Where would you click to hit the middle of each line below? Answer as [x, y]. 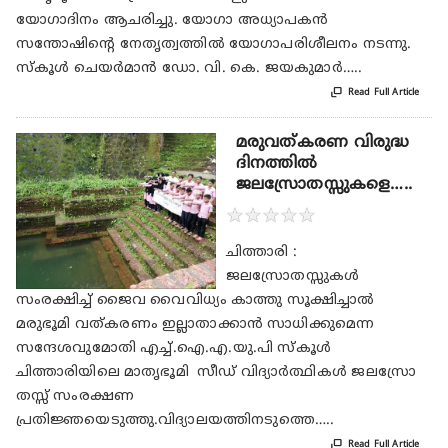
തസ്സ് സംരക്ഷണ [75, 397]
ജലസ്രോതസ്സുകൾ [292, 277]
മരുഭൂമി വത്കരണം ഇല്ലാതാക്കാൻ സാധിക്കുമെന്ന [195, 325]
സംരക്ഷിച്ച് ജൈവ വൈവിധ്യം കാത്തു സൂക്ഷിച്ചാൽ [195, 301]
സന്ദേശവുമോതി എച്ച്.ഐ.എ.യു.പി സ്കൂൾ [173, 349]
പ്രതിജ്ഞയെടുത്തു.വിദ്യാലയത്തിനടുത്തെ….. [175, 421]
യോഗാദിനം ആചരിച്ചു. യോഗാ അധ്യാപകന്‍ [172, 21]
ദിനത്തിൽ [276, 164]
